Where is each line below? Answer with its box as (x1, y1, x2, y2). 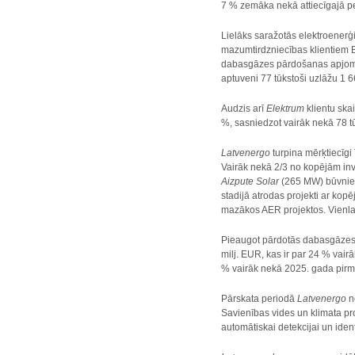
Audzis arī (221, 103, 267, 114)
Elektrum (266, 103, 307, 114)
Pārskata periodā (221, 293, 298, 304)
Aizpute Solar (221, 176, 280, 187)
